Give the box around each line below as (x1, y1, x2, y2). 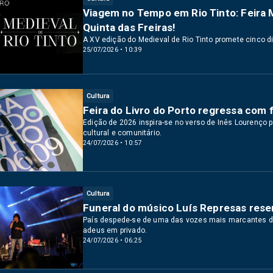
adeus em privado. (83, 225, 147, 235)
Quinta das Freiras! (83, 21, 176, 34)
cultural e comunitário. (83, 128, 162, 137)
